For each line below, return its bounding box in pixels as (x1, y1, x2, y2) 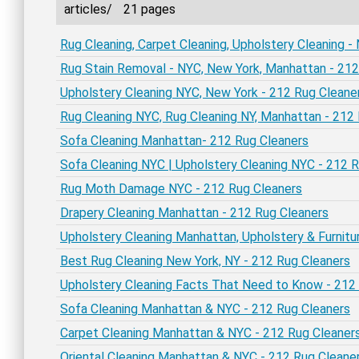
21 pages (123, 2, 175, 17)
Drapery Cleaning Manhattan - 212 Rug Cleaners (60, 205, 329, 220)
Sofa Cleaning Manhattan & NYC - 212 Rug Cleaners (60, 301, 350, 317)
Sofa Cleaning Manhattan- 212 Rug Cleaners (60, 133, 309, 148)
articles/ (64, 2, 115, 17)
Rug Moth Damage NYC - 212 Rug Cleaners (60, 181, 302, 196)
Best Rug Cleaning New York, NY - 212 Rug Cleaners (60, 253, 350, 268)
